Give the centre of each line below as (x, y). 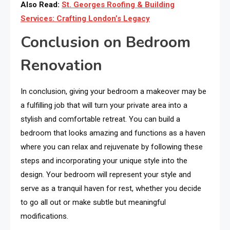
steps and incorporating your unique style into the (104, 161)
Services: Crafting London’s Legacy (85, 19)
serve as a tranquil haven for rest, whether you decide (111, 189)
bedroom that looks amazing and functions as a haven (113, 133)
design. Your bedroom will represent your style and (106, 175)
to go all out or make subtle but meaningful (93, 203)
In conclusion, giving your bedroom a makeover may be (113, 92)
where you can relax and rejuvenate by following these (112, 147)
